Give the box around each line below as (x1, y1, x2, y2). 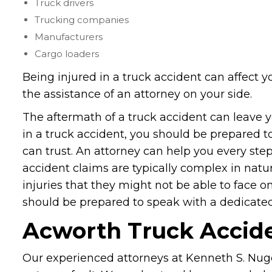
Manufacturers (35, 30, 103, 42)
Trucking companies (35, 13, 129, 25)
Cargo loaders (35, 47, 99, 59)
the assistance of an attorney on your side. (22, 87, 252, 101)
